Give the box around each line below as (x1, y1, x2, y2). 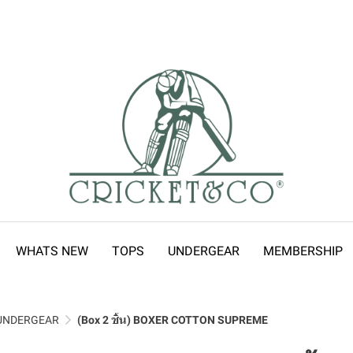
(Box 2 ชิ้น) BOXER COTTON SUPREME (77, 314, 268, 326)
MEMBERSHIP (263, 243, 343, 258)
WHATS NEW (16, 243, 88, 258)
